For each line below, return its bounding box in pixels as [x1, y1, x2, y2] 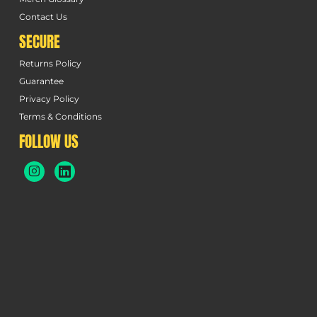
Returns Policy [18, 57, 81, 69]
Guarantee [18, 75, 64, 86]
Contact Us [18, 11, 67, 22]
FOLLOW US [18, 129, 79, 153]
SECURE [18, 30, 60, 53]
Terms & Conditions [18, 110, 102, 122]
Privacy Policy [18, 93, 79, 104]
